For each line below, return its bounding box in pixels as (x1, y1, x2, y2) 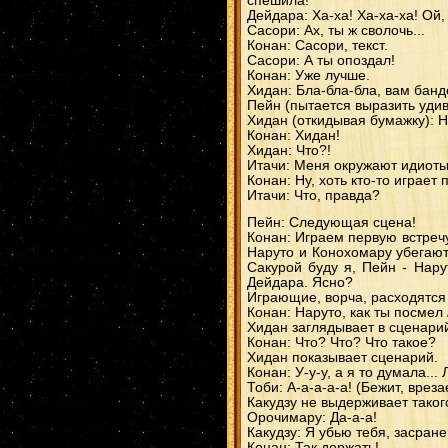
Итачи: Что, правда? (247, 188, 380, 203)
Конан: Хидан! (247, 128, 340, 143)
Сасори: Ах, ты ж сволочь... (247, 23, 425, 38)
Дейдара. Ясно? (247, 275, 353, 290)
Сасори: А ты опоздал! (247, 53, 395, 68)
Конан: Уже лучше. (247, 68, 370, 83)
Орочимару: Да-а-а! (247, 410, 377, 425)
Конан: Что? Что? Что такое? (247, 335, 436, 350)
